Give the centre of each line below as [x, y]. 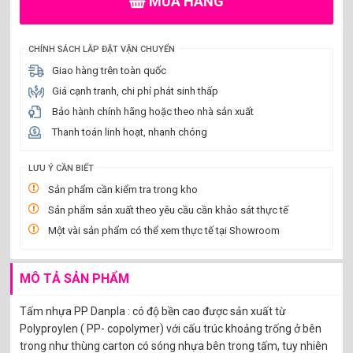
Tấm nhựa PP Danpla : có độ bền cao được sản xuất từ [153, 312]
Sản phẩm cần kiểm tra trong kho [123, 190]
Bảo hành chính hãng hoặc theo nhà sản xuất [153, 112]
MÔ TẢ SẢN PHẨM [75, 279]
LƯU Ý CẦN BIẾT [61, 169]
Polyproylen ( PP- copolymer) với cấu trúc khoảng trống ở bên [171, 329]
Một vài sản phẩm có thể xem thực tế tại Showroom [164, 231]
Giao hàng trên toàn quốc [110, 71]
